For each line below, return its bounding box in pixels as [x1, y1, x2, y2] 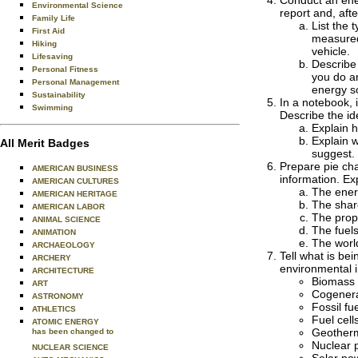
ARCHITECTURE [32, 266, 94, 275]
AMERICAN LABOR [32, 202, 105, 211]
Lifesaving [32, 52, 73, 61]
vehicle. [312, 45, 350, 58]
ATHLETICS [32, 304, 76, 313]
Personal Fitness [32, 65, 98, 74]
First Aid [32, 26, 65, 35]
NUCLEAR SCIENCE [32, 343, 109, 352]
